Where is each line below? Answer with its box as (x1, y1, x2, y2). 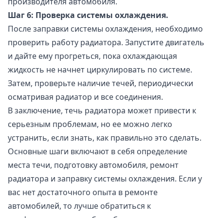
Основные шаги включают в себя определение (8, 146, 187, 157)
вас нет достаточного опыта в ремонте (8, 187, 158, 198)
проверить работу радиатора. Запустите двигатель (8, 37, 204, 48)
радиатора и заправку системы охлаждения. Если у (8, 173, 202, 184)
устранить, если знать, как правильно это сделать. (8, 132, 201, 144)
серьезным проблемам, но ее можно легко (8, 119, 172, 130)
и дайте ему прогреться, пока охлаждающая (8, 51, 177, 62)
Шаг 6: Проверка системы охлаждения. (8, 10, 168, 21)
